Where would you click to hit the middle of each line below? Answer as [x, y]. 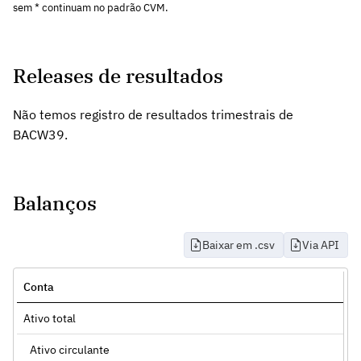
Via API [321, 245]
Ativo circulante [70, 349]
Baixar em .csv [239, 245]
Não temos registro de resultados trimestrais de [153, 114]
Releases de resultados [118, 75]
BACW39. [40, 134]
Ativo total [50, 318]
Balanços [55, 203]
